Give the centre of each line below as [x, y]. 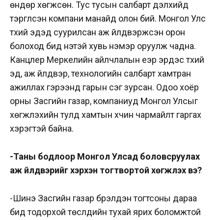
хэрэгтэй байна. [43, 129]
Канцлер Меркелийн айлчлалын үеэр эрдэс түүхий [107, 60]
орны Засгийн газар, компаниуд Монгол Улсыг [104, 101]
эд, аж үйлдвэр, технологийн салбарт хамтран [100, 74]
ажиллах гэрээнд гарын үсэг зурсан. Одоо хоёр [104, 87]
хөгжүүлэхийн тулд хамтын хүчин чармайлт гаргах [106, 115]
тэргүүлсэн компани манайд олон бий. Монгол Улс [108, 19]
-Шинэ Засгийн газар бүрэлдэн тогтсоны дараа [103, 198]
